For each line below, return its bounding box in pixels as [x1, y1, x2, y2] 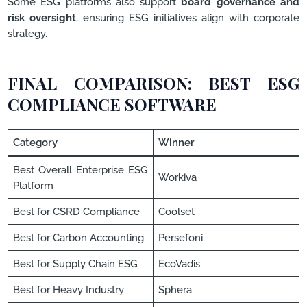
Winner [158, 136, 195, 148]
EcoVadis [158, 257, 201, 269]
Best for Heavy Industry [13, 283, 125, 295]
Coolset [158, 205, 195, 217]
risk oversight [8, 12, 76, 24]
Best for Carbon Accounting [13, 231, 145, 243]
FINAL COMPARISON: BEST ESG [8, 71, 299, 94]
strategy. [8, 27, 47, 40]
